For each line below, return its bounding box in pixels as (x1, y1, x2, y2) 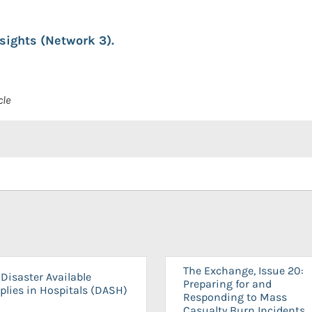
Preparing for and (183, 277, 272, 290)
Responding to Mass (183, 290, 287, 304)
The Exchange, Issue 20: (183, 264, 304, 277)
